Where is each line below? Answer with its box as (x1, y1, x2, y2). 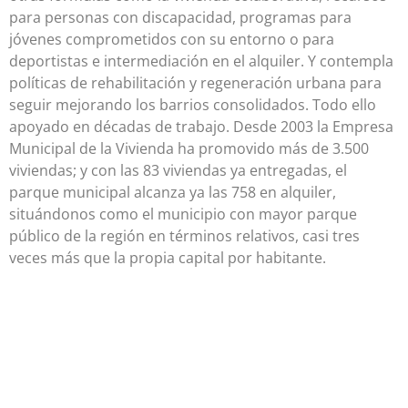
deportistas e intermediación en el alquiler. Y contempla (9, 50, 393, 71)
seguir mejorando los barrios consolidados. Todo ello (9, 94, 376, 115)
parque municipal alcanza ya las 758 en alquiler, (9, 181, 336, 202)
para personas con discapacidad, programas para (9, 6, 352, 27)
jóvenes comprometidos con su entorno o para (9, 28, 334, 49)
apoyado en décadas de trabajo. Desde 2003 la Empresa (9, 116, 393, 137)
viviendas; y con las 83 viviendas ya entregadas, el (9, 159, 347, 180)
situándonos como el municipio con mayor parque (9, 203, 357, 224)
